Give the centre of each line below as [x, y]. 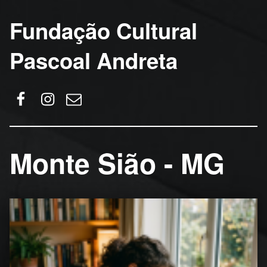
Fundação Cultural [103, 30]
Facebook [45, 85]
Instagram [73, 85]
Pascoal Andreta [94, 60]
